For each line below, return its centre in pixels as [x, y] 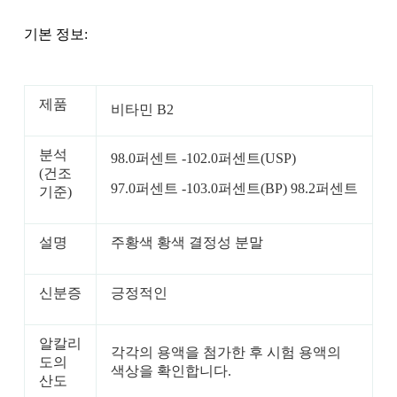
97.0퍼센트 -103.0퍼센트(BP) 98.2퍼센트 [234, 188]
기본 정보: [55, 35]
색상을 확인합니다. [171, 370]
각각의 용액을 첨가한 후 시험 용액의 [226, 352]
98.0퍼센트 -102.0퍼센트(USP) [203, 158]
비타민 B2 [142, 109]
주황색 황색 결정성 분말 [187, 242]
